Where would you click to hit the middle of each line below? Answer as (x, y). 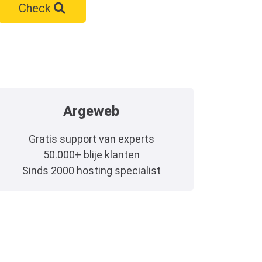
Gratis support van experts (91, 139)
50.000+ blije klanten (91, 154)
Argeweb (91, 111)
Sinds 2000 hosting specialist (91, 170)
